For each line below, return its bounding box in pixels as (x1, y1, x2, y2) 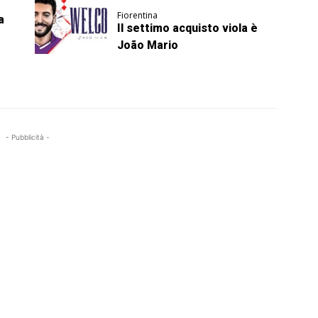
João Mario (117, 38, 179, 53)
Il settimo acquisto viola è (117, 21, 258, 35)
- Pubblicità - (6, 133, 50, 142)
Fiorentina (117, 9, 158, 22)
